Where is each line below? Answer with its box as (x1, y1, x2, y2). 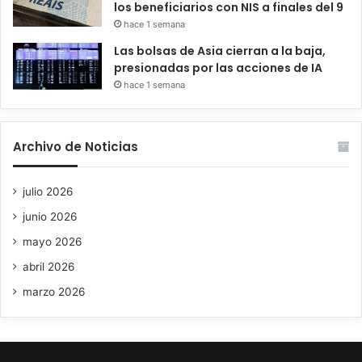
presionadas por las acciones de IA (114, 60, 322, 77)
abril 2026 (23, 260, 75, 274)
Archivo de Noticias (13, 138, 138, 156)
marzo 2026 (23, 285, 86, 299)
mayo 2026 (23, 235, 82, 249)
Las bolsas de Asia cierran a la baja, (114, 43, 326, 60)
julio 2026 (23, 185, 74, 199)
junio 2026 (23, 210, 78, 224)
